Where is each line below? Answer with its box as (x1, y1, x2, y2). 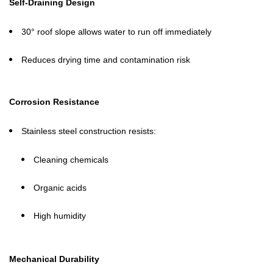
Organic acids (34, 183, 87, 193)
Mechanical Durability (9, 254, 99, 264)
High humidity (34, 211, 86, 221)
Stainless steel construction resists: (21, 126, 156, 136)
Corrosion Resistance (9, 97, 99, 107)
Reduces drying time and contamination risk (21, 55, 190, 65)
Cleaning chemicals (34, 155, 108, 165)
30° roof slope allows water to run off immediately (21, 27, 211, 37)
